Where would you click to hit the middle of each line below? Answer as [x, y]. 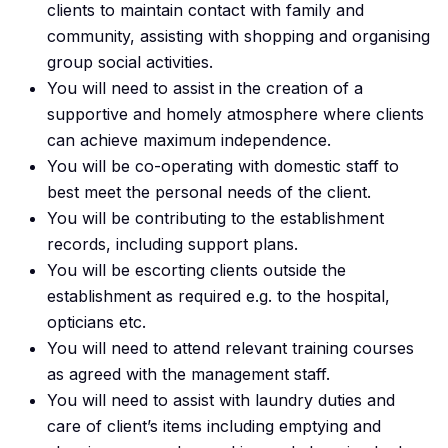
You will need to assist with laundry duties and [221, 400]
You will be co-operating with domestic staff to [223, 166]
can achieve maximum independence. [189, 140]
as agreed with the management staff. [188, 374]
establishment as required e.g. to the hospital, [218, 296]
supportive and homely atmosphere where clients [235, 114]
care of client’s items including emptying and [214, 426]
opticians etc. [96, 322]
